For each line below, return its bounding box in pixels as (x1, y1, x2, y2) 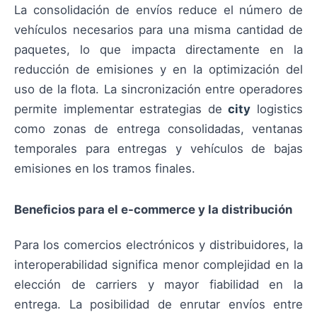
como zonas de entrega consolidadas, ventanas (14, 121, 303, 136)
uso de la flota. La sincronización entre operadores (14, 81, 303, 96)
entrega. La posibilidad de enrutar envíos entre (14, 297, 303, 312)
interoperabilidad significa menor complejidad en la (14, 258, 303, 272)
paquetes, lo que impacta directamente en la (14, 42, 303, 57)
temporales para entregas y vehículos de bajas (14, 141, 303, 156)
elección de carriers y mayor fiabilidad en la (14, 277, 303, 292)
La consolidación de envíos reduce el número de (14, 2, 303, 17)
